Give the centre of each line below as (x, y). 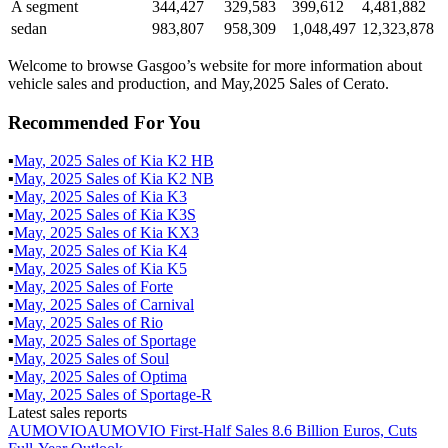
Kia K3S (168, 215)
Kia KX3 (169, 233)
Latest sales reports (67, 413)
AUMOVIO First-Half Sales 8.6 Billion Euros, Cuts (252, 431)
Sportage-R (176, 395)
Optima (163, 377)
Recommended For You (104, 122)
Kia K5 (163, 269)
